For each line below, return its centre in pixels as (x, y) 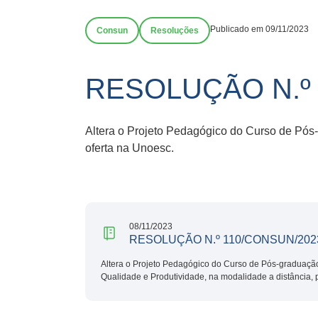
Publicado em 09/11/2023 (259, 29)
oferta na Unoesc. (130, 148)
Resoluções (175, 31)
